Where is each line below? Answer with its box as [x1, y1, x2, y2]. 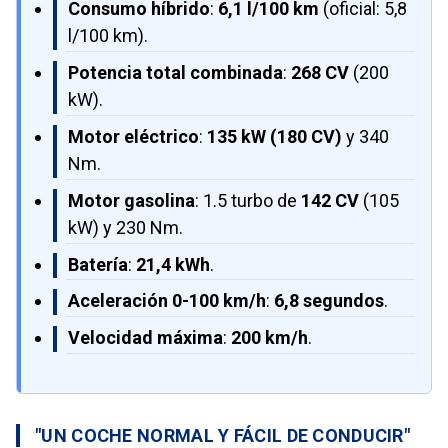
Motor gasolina [68, 189, 195, 211]
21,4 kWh [136, 253, 210, 275]
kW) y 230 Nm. [68, 216, 183, 238]
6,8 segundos [274, 290, 384, 312]
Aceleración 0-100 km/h [68, 290, 266, 312]
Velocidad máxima [68, 327, 223, 349]
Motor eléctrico [68, 125, 199, 147]
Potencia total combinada [68, 62, 283, 84]
